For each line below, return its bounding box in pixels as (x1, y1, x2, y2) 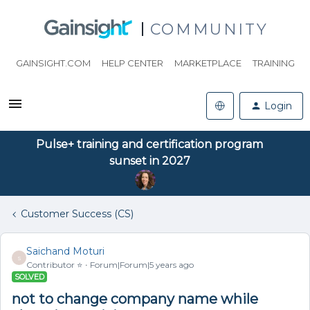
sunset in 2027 (109, 154, 190, 167)
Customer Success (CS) (21, 208, 134, 220)
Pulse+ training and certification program (36, 138, 263, 151)
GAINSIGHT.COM (15, 57, 91, 69)
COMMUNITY (149, 19, 268, 39)
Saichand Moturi (26, 245, 104, 257)
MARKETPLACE (174, 57, 241, 69)
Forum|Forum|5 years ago (90, 259, 194, 270)
